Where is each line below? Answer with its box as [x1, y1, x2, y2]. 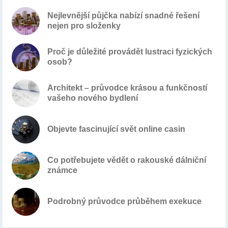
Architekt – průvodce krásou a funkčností [47, 83, 207, 93]
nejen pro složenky [47, 21, 121, 31]
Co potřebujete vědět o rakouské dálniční [47, 156, 206, 165]
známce [47, 166, 77, 175]
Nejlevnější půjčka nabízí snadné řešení [47, 11, 199, 20]
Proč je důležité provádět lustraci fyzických [47, 47, 212, 56]
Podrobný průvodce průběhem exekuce [47, 197, 202, 206]
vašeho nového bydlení [47, 94, 138, 103]
